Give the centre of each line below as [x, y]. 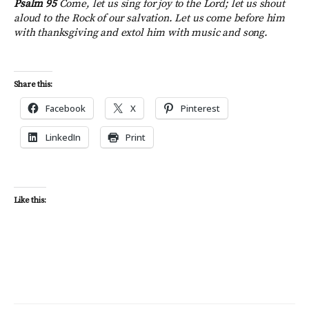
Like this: [30, 201]
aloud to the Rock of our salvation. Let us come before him [150, 19]
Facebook [66, 109]
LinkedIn [63, 138]
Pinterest [200, 109]
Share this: [33, 85]
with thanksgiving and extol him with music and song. [141, 33]
